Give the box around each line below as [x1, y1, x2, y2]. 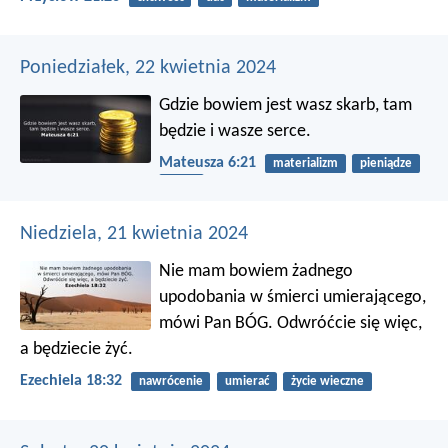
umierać [224, 375, 269, 389]
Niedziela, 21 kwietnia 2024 [20, 224, 248, 245]
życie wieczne [290, 375, 364, 389]
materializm [272, 156, 338, 170]
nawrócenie [138, 375, 203, 389]
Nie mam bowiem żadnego [159, 262, 354, 282]
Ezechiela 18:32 [20, 373, 122, 390]
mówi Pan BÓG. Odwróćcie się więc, [159, 314, 423, 334]
